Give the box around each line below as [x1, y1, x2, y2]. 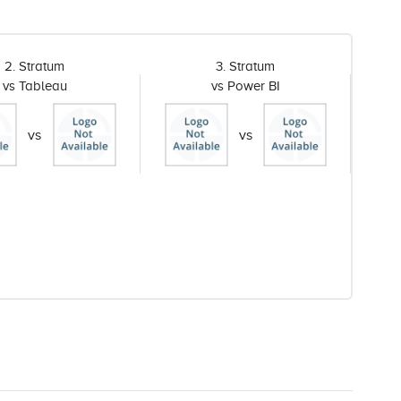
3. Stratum [216, 59, 276, 73]
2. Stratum [4, 59, 65, 73]
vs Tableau [2, 79, 67, 93]
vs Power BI [210, 79, 280, 93]
